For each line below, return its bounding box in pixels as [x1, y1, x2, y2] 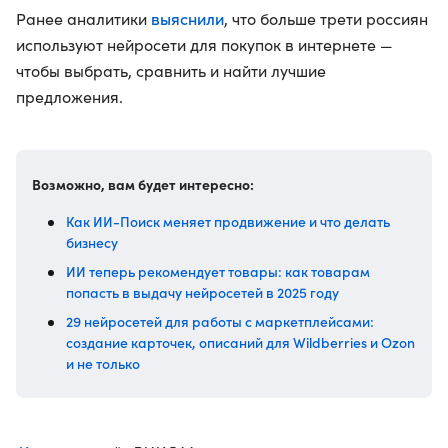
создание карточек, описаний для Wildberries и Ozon [66, 332, 415, 353]
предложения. [16, 86, 123, 108]
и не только [66, 353, 140, 374]
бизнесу [66, 232, 118, 253]
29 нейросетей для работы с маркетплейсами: [66, 311, 374, 332]
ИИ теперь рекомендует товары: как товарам [66, 261, 370, 282]
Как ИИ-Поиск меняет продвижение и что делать [66, 211, 390, 232]
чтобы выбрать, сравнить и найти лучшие [16, 60, 326, 82]
